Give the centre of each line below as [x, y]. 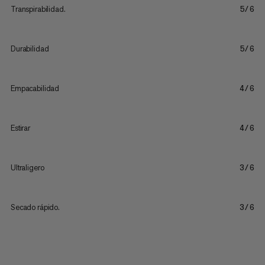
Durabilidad [30, 49]
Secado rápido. [35, 208]
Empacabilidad [35, 89]
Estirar [20, 128]
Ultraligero [27, 168]
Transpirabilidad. [38, 9]
